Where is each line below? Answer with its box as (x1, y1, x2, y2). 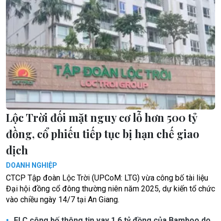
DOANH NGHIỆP (6, 161, 57, 170)
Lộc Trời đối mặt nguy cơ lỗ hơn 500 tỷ (6, 110, 197, 125)
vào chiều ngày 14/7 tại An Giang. (6, 195, 119, 205)
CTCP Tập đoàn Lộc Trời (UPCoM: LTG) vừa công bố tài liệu (6, 173, 208, 183)
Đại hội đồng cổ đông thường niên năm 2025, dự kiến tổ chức (6, 184, 215, 194)
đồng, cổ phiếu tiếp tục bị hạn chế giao (6, 126, 199, 142)
